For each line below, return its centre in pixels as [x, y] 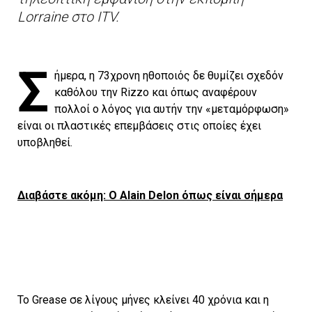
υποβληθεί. [45, 143]
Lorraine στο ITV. [68, 17]
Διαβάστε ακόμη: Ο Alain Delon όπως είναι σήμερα [150, 196]
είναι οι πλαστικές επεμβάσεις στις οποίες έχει [139, 126]
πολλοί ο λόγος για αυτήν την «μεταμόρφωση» [172, 109]
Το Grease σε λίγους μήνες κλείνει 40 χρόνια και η [143, 300]
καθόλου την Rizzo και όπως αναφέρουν [156, 93]
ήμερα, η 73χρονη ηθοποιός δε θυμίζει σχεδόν [169, 76]
